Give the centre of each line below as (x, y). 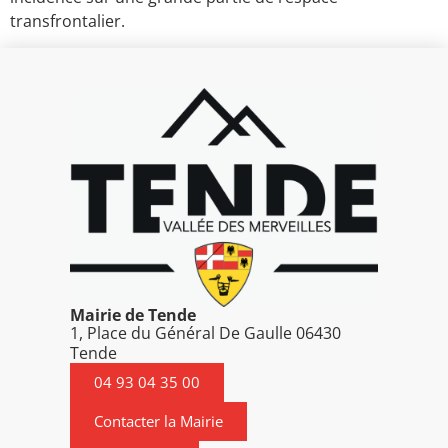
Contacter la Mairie (158, 420)
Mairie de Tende (133, 314)
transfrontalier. (67, 21)
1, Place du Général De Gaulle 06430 (205, 332)
